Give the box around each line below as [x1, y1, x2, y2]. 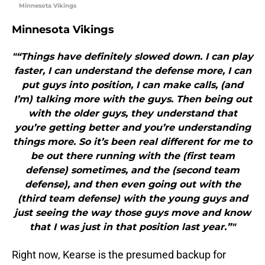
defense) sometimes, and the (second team [25, 164, 240, 176]
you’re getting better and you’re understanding [14, 122, 251, 134]
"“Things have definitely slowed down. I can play [12, 51, 253, 63]
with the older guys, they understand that [28, 108, 237, 119]
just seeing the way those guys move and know [14, 207, 251, 219]
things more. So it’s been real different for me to [13, 136, 252, 148]
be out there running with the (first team [30, 150, 235, 162]
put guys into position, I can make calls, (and [22, 79, 243, 91]
